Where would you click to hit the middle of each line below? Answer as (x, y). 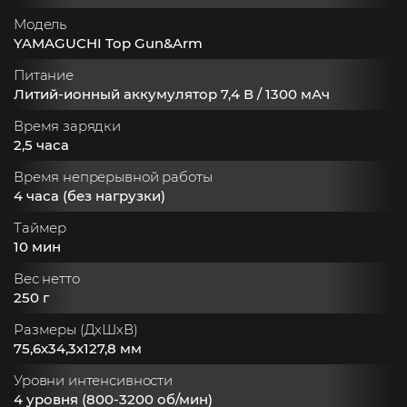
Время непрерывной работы (113, 177)
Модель (40, 24)
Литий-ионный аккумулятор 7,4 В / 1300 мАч (172, 94)
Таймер (40, 228)
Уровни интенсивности (93, 380)
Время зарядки (68, 126)
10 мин (37, 247)
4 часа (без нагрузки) (89, 196)
